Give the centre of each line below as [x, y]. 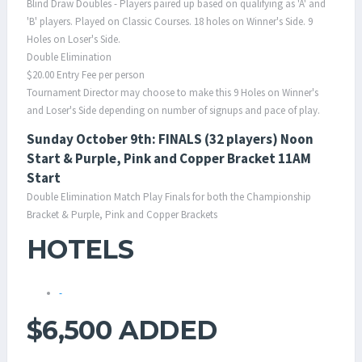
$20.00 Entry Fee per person [86, 75]
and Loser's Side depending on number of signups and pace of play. [173, 110]
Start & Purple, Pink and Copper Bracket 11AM [169, 158]
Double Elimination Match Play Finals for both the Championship [169, 197]
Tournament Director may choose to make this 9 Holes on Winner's [173, 93]
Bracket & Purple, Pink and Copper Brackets [122, 215]
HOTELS [80, 249]
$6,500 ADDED [122, 330]
